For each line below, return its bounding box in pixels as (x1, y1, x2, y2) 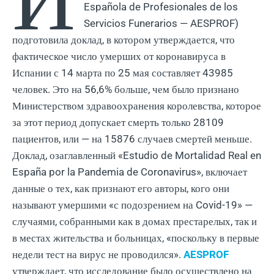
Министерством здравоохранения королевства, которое (12, 100, 261, 113)
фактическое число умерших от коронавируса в (12, 50, 226, 63)
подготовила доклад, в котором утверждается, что (12, 34, 235, 46)
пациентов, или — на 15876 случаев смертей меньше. (12, 133, 252, 146)
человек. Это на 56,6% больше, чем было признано (12, 83, 239, 96)
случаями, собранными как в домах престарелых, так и (12, 215, 257, 228)
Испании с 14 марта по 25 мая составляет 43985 (12, 67, 233, 80)
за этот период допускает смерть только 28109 (12, 116, 224, 129)
